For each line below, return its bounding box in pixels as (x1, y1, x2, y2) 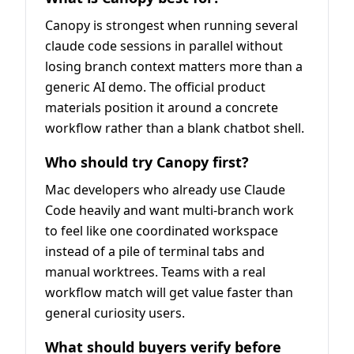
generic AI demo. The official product (45, 77, 265, 96)
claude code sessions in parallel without (45, 36, 283, 55)
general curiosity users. (45, 303, 185, 322)
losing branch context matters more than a (45, 57, 303, 75)
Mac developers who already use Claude (45, 180, 285, 198)
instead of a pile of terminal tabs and (45, 242, 265, 260)
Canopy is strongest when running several (45, 16, 298, 34)
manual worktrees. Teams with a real (45, 262, 265, 281)
